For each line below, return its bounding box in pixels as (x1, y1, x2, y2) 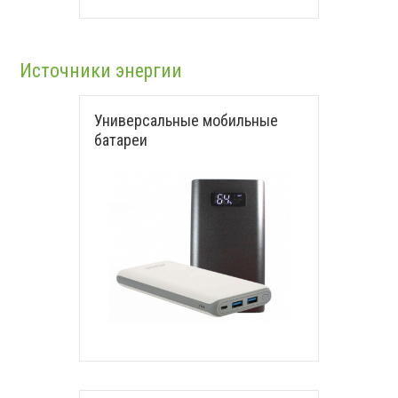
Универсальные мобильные (94, 111, 278, 130)
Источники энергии (20, 60, 183, 82)
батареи (94, 131, 147, 149)
